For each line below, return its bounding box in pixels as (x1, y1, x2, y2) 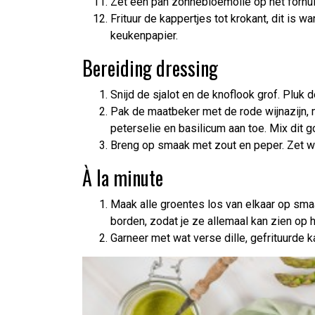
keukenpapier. (110, 28, 178, 42)
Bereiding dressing (82, 53, 218, 82)
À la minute (82, 162, 163, 192)
